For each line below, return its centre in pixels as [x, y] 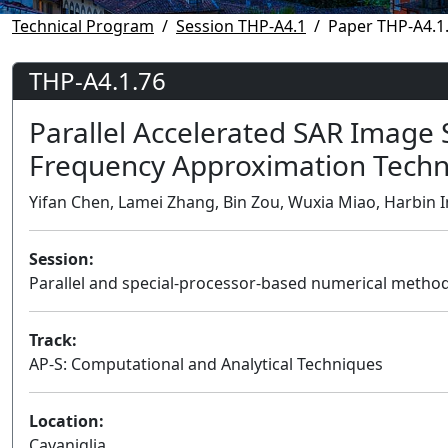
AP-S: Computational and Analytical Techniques [206, 363]
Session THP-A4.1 [241, 25]
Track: [53, 339]
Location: [66, 420]
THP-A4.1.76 [97, 80]
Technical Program [83, 25]
